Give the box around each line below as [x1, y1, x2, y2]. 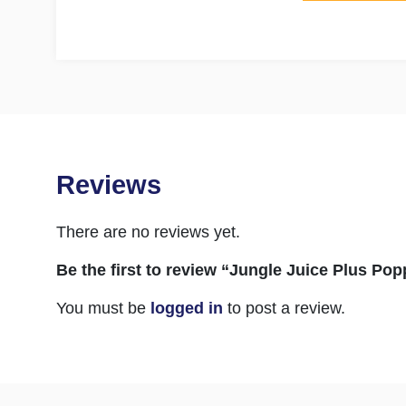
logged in [150, 299, 223, 318]
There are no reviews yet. [56, 223, 240, 242]
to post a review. [223, 299, 345, 318]
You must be [56, 299, 150, 318]
